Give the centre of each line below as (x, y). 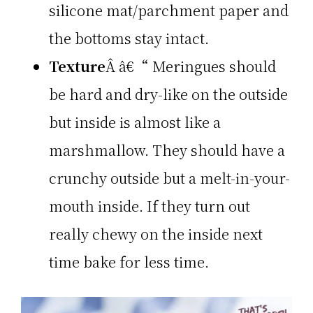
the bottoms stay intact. (129, 38)
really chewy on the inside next (156, 234)
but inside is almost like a (135, 122)
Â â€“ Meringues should (191, 66)
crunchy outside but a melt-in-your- (169, 178)
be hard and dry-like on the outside (168, 94)
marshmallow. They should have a (167, 150)
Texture (77, 66)
